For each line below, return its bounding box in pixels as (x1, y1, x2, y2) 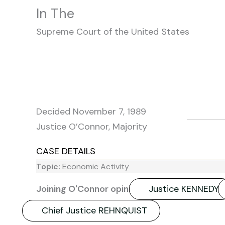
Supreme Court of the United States (36, 26, 189, 38)
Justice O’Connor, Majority (36, 121, 147, 133)
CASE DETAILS (36, 145, 95, 157)
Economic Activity (62, 161, 129, 172)
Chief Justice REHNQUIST (42, 204, 147, 216)
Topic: (36, 161, 62, 172)
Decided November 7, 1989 (36, 105, 146, 118)
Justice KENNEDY (149, 182, 219, 195)
